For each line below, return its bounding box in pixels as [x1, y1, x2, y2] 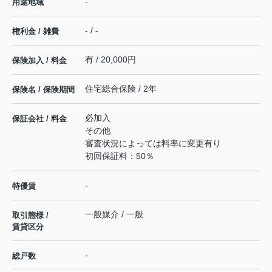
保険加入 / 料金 [12, 56, 67, 66]
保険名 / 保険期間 [12, 85, 75, 95]
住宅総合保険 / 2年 [85, 84, 157, 94]
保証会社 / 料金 [12, 114, 67, 124]
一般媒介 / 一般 [85, 209, 143, 220]
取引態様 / [12, 211, 49, 220]
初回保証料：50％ [85, 151, 154, 161]
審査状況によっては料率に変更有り [85, 138, 221, 149]
